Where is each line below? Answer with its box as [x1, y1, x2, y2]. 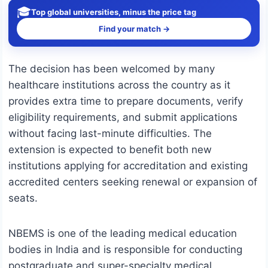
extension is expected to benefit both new [8, 144, 212, 156]
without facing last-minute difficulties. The [8, 127, 212, 140]
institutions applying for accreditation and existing [8, 160, 248, 172]
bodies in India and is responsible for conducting [8, 243, 242, 256]
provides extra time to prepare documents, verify [8, 95, 243, 108]
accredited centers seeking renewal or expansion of [8, 176, 257, 188]
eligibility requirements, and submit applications [8, 111, 237, 124]
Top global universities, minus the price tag [31, 7, 196, 17]
